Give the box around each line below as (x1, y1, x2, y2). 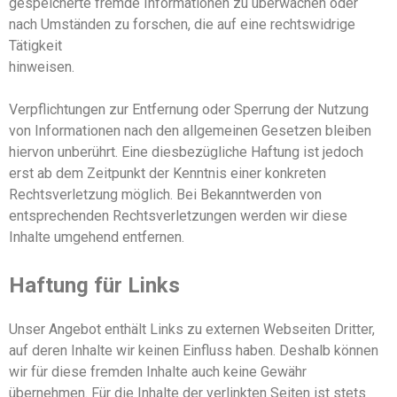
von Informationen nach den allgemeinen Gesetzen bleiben (9, 121, 371, 139)
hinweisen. (9, 58, 74, 75)
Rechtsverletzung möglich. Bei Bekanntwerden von (9, 185, 322, 203)
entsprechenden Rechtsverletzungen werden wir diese (9, 206, 347, 224)
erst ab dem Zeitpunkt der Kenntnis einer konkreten (9, 164, 326, 182)
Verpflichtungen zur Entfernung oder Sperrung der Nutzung (9, 100, 369, 118)
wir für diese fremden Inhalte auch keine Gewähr (9, 362, 307, 380)
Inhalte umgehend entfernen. (9, 228, 184, 245)
